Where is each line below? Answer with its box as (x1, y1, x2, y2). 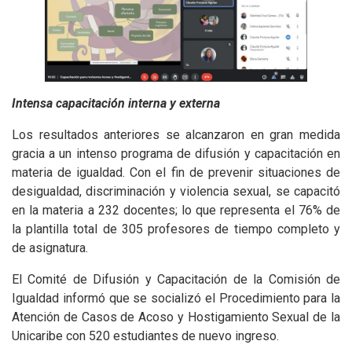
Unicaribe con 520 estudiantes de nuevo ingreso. (12, 328, 279, 344)
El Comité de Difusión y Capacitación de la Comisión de (12, 272, 340, 288)
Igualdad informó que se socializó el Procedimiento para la (12, 291, 340, 306)
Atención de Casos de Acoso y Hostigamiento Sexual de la (12, 310, 340, 325)
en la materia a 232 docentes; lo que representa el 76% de (12, 203, 340, 218)
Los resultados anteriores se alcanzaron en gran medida (12, 127, 340, 143)
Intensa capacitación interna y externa (12, 96, 220, 112)
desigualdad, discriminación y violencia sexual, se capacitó (12, 184, 340, 200)
